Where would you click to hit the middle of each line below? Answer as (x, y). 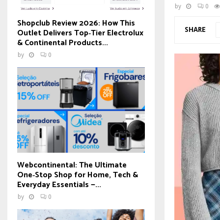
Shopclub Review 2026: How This (76, 24)
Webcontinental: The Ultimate (72, 165)
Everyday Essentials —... (59, 185)
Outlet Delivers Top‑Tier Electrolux (80, 33)
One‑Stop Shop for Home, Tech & (78, 175)
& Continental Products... (63, 43)
